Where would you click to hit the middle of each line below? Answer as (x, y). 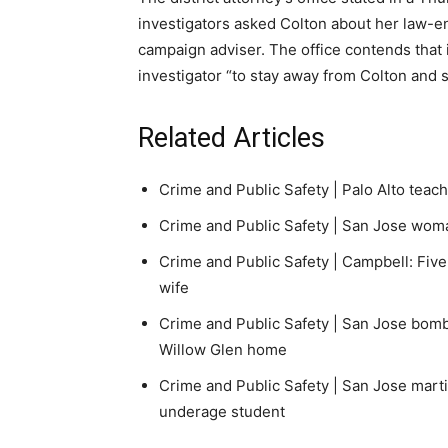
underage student (222, 411)
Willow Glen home (223, 349)
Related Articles (231, 138)
